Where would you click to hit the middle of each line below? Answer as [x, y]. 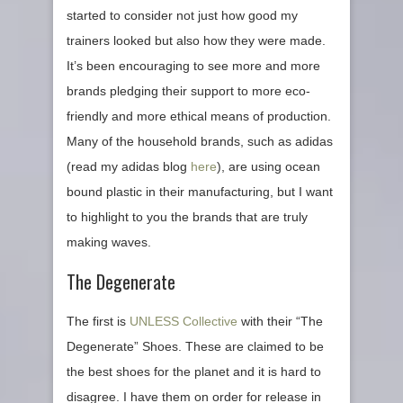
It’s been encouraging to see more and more [193, 65]
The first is [98, 321]
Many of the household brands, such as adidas [200, 141]
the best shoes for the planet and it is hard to [194, 371]
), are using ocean [269, 166]
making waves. [111, 242]
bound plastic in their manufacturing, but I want [200, 191]
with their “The [280, 321]
